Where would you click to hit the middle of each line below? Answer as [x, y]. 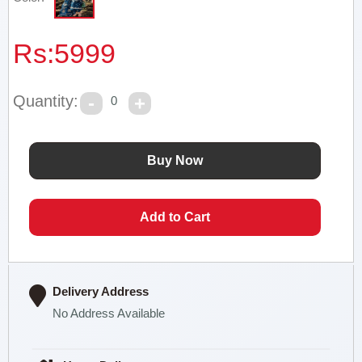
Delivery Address [101, 291]
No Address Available [109, 313]
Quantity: [46, 101]
